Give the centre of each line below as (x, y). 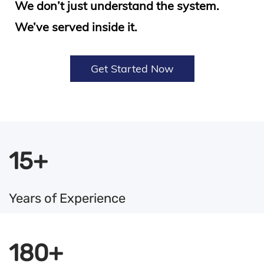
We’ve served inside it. (76, 27)
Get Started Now (132, 68)
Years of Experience (67, 198)
